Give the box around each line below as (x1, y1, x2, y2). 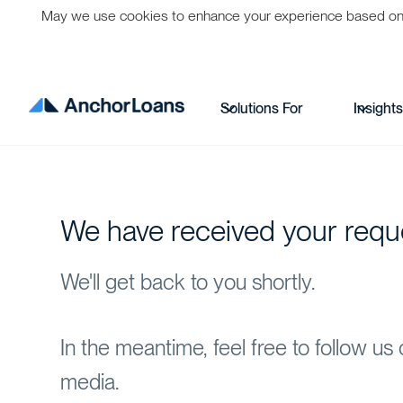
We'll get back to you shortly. (60, 269, 316, 296)
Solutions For (220, 100, 304, 117)
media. (60, 369, 120, 396)
